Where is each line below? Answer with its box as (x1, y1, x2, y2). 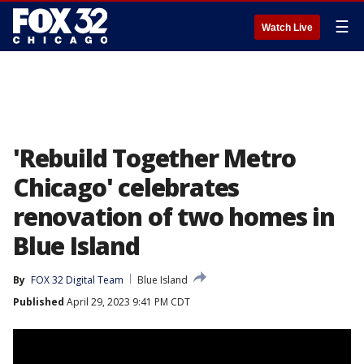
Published (13, 295, 64, 309)
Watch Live (262, 22, 313, 33)
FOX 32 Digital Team (31, 273, 123, 287)
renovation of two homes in (13, 200, 335, 233)
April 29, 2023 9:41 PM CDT (64, 295, 190, 309)
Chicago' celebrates (13, 171, 240, 204)
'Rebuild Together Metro (13, 141, 296, 175)
